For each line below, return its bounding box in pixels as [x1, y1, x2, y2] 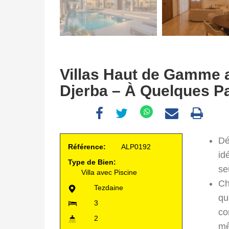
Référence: [68, 143, 108, 151]
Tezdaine [94, 184, 123, 192]
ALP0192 [121, 143, 151, 151]
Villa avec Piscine [81, 168, 137, 177]
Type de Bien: [68, 158, 118, 167]
